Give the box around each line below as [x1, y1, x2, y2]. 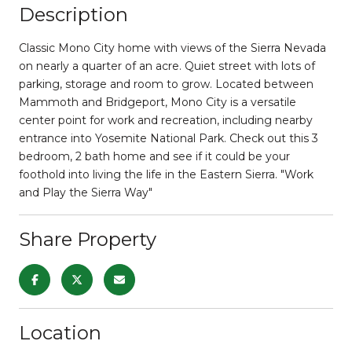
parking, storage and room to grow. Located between [19, 76, 313, 91]
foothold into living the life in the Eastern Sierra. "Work [19, 167, 313, 181]
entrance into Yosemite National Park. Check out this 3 [19, 130, 318, 145]
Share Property [19, 227, 156, 251]
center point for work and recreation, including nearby [19, 112, 313, 127]
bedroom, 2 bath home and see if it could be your [19, 148, 290, 163]
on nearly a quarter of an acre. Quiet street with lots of [19, 58, 315, 73]
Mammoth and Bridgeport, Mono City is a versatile [19, 94, 296, 109]
